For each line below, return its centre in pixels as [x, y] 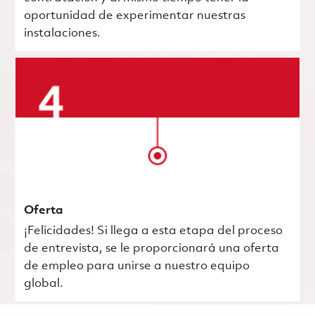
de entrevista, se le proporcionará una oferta [151, 248]
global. [43, 283]
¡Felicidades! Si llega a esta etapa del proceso [153, 231]
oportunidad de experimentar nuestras [134, 15]
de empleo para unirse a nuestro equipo [136, 266]
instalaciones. [62, 33]
